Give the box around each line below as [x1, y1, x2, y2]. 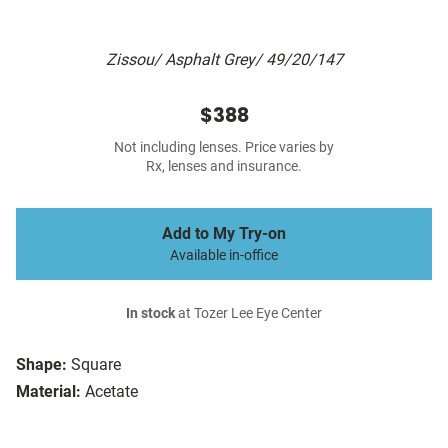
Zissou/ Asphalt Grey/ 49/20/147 [105, 50, 343, 70]
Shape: [16, 355, 67, 375]
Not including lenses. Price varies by [114, 139, 334, 157]
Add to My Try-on [162, 224, 286, 244]
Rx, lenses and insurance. [146, 158, 302, 176]
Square [71, 355, 121, 375]
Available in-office [170, 247, 278, 265]
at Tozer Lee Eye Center [175, 305, 322, 323]
